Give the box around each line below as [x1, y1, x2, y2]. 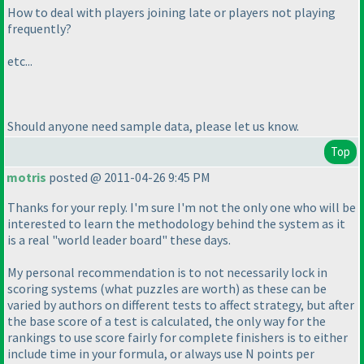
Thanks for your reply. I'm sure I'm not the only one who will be [7, 199, 356, 216]
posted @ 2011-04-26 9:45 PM [46, 169, 210, 186]
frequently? [7, 20, 71, 37]
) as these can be [236, 280, 327, 297]
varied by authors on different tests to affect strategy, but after [7, 297, 354, 314]
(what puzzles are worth [100, 280, 236, 297]
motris [6, 169, 46, 186]
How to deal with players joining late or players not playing [7, 4, 336, 21]
